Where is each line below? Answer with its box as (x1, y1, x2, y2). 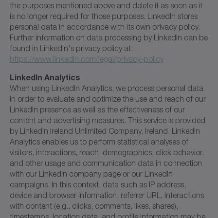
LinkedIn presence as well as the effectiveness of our (10, 105, 185, 114)
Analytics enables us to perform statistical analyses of (10, 137, 188, 146)
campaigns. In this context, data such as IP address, (10, 180, 186, 189)
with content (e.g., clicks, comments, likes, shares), (10, 201, 178, 210)
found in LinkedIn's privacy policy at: (10, 43, 133, 53)
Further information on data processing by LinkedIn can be (10, 33, 208, 42)
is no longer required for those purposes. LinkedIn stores (10, 11, 198, 20)
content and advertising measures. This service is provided (10, 115, 205, 125)
